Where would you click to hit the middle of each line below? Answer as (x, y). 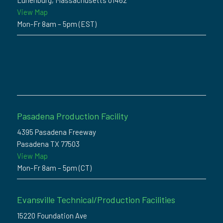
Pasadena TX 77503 (48, 144)
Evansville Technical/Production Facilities (96, 200)
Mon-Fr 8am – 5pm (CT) (54, 168)
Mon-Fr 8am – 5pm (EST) (56, 24)
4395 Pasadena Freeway (56, 132)
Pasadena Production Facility (72, 116)
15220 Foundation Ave (52, 216)
